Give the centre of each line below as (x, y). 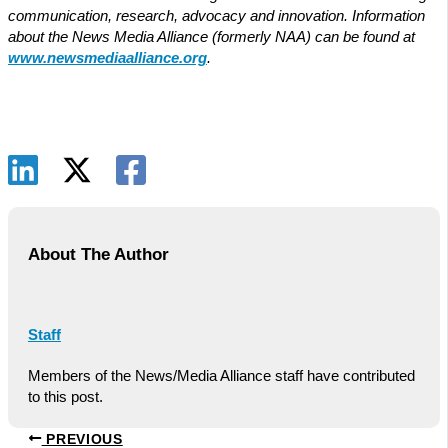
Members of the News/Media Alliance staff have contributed (221, 376)
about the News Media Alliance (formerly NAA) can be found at (211, 36)
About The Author (98, 254)
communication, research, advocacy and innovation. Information (216, 15)
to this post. (65, 397)
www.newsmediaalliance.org (107, 57)
